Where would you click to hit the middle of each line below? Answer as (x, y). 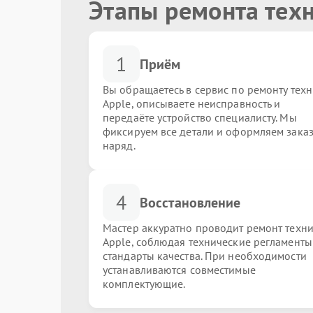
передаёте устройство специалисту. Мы (200, 117)
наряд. (119, 145)
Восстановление (190, 202)
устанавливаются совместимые (179, 270)
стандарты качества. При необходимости (205, 256)
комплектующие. (144, 284)
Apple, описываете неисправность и (192, 103)
